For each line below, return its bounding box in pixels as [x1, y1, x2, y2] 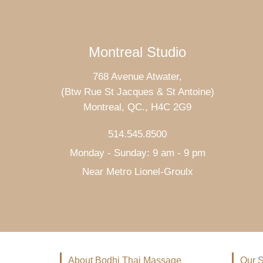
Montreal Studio [89, 44, 186, 60]
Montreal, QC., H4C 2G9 [83, 102, 191, 113]
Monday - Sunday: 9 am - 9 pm [69, 147, 205, 159]
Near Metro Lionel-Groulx [82, 166, 193, 177]
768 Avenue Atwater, [93, 71, 182, 82]
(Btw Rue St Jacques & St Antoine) [60, 86, 214, 97]
